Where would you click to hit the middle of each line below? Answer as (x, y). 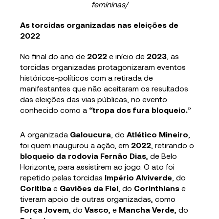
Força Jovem (45, 210)
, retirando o (173, 145)
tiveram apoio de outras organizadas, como (98, 199)
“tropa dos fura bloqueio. (139, 110)
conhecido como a (55, 110)
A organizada (45, 134)
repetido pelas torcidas (62, 177)
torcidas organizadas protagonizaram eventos (103, 67)
